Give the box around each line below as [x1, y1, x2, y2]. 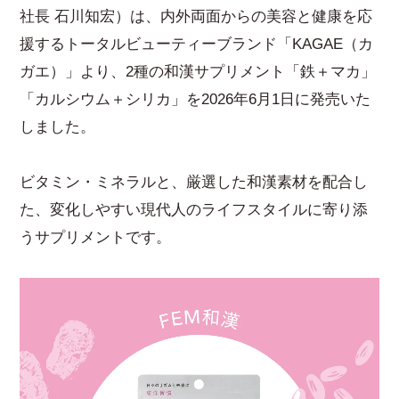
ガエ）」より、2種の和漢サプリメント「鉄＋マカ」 [20, 62, 377, 80]
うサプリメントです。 [20, 228, 172, 246]
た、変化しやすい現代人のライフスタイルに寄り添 [20, 200, 369, 218]
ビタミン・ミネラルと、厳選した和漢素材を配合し [20, 173, 369, 191]
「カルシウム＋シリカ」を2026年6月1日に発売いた [20, 90, 371, 108]
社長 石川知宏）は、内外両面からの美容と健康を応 [20, 7, 373, 25]
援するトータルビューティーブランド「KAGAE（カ [20, 35, 374, 53]
